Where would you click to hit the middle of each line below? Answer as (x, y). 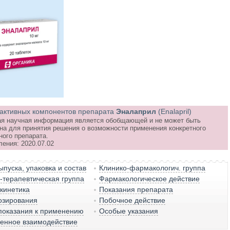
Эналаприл (136, 111)
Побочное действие (132, 200)
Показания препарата (136, 189)
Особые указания (129, 211)
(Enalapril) (175, 111)
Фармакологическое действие (150, 179)
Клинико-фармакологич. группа (152, 168)
